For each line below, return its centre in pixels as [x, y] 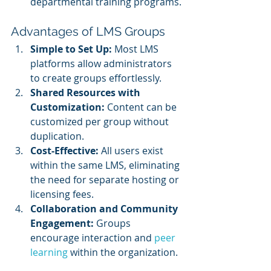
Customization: [67, 107]
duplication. [57, 136]
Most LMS [136, 49]
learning [49, 253]
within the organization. [123, 253]
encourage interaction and [92, 238]
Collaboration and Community [105, 209]
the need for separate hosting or [106, 180]
